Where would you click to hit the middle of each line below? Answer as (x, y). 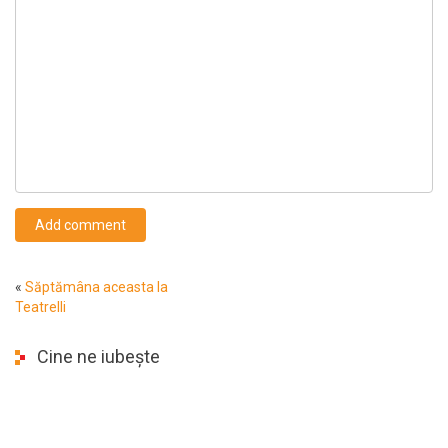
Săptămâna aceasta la (96, 286)
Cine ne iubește (98, 356)
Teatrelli (40, 306)
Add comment (80, 224)
